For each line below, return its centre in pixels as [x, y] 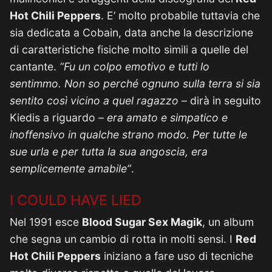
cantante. [35, 66]
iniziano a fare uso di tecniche [177, 256]
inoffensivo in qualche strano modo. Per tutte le [128, 134]
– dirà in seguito [220, 100]
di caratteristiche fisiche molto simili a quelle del [129, 49]
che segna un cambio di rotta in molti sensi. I [123, 239]
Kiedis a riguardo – [58, 117]
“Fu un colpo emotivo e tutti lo [134, 66]
